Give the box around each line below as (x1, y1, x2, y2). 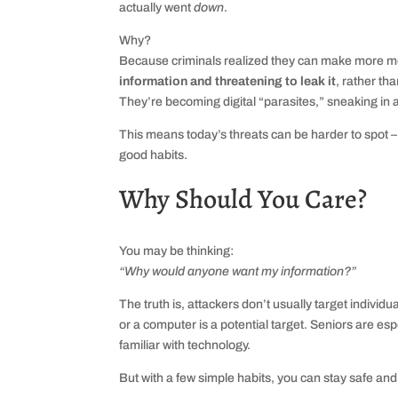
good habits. (119, 148, 188, 163)
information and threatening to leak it (119, 75, 337, 89)
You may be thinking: (119, 244, 235, 259)
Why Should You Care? (119, 181, 368, 218)
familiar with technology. (119, 338, 251, 353)
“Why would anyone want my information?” (119, 265, 357, 279)
